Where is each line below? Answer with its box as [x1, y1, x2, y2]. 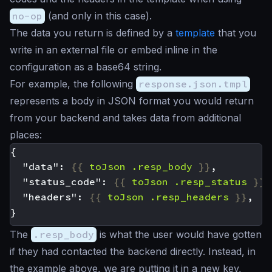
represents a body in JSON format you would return [10, 95, 254, 107]
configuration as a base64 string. [10, 61, 161, 73]
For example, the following [10, 78, 136, 90]
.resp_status [174, 175, 247, 188]
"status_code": [10, 175, 114, 188]
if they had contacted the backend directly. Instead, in [10, 245, 256, 257]
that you [215, 27, 256, 39]
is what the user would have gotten [97, 228, 262, 240]
